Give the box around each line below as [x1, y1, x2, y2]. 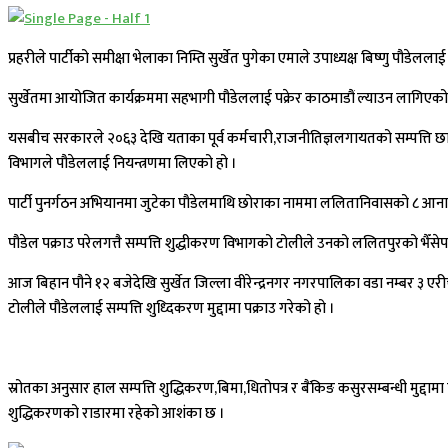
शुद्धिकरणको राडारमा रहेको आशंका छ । [8, 401, 225, 427]
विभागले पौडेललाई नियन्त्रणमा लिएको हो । [8, 151, 237, 177]
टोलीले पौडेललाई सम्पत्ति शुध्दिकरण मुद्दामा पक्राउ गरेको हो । [8, 296, 335, 322]
